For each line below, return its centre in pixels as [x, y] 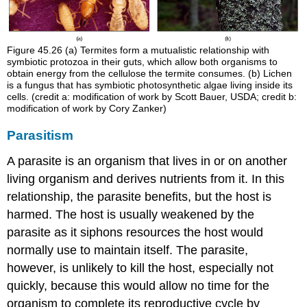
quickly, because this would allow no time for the [138, 286]
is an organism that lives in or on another [175, 161]
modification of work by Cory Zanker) [87, 109]
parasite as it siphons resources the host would [135, 233]
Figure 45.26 [36, 50]
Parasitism [40, 136]
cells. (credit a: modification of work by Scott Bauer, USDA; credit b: [152, 97]
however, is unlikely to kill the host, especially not [140, 268]
